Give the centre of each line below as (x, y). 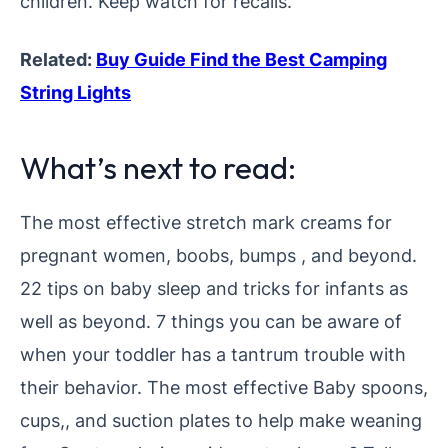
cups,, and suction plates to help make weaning (221, 419)
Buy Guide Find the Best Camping (241, 58)
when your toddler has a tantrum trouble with (213, 353)
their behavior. (83, 386)
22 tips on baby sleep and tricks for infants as (214, 287)
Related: (58, 58)
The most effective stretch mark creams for (206, 221)
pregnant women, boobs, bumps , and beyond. (218, 254)
